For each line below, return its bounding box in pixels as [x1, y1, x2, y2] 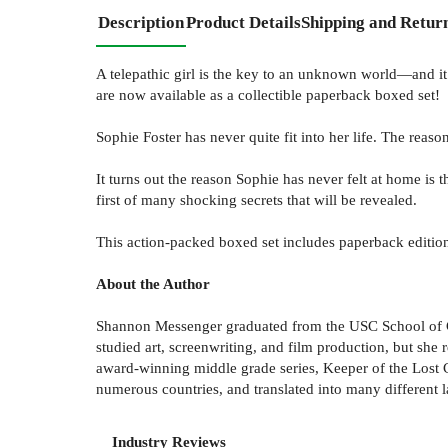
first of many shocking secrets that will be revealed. [96, 190, 417, 208]
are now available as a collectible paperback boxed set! [96, 85, 440, 103]
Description [98, 12, 184, 32]
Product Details [186, 12, 301, 32]
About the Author [96, 274, 210, 292]
